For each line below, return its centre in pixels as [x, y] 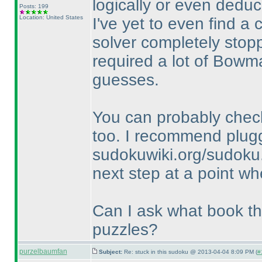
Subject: [111, 252]
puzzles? [125, 230]
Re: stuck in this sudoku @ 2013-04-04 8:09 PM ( [190, 252]
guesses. [125, 80]
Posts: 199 [34, 6]
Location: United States [51, 17]
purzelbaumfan [43, 251]
